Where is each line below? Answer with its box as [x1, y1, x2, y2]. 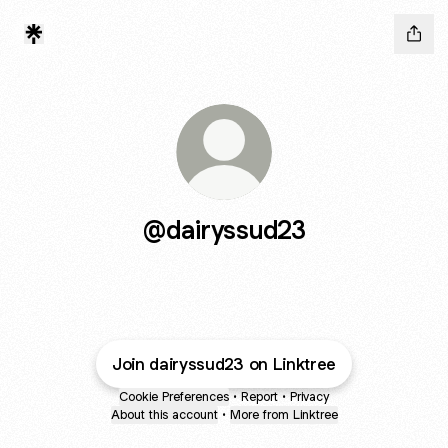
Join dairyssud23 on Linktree [111, 353, 337, 375]
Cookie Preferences [119, 388, 229, 405]
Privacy [290, 388, 329, 405]
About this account [110, 406, 218, 423]
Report [241, 388, 278, 405]
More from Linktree [229, 406, 338, 423]
